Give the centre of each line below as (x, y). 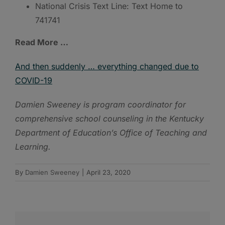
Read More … (42, 42)
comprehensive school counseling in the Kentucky (109, 118)
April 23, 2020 (108, 172)
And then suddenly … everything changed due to (107, 66)
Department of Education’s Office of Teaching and (111, 132)
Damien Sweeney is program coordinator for (100, 104)
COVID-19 (34, 80)
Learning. (33, 146)
